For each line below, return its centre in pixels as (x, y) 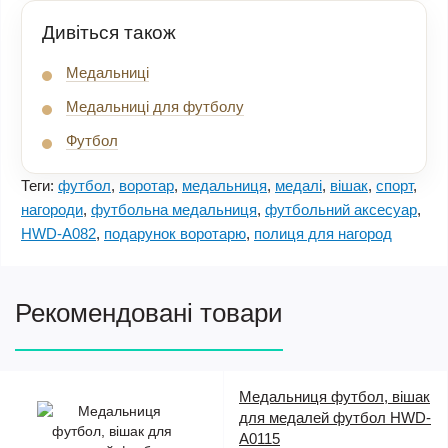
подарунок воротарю (175, 233)
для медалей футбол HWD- (335, 417)
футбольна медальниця (174, 209)
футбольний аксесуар (341, 209)
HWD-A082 (58, 233)
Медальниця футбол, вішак (334, 396)
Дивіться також (109, 32)
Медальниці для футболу (155, 106)
